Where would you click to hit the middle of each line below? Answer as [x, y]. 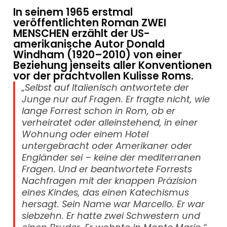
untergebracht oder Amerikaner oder [107, 146]
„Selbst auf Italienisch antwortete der [106, 88]
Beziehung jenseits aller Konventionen [113, 66]
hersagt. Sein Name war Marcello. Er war [113, 204]
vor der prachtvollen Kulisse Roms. [104, 76]
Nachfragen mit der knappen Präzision [110, 181]
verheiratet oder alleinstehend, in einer [110, 123]
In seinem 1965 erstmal [73, 12]
